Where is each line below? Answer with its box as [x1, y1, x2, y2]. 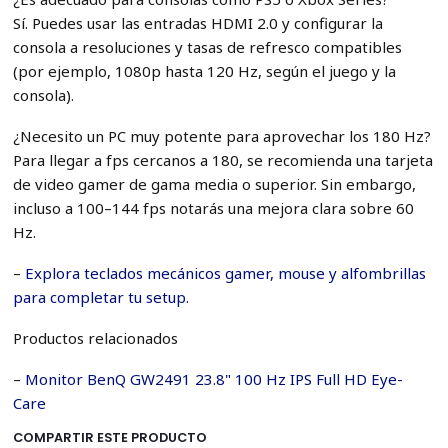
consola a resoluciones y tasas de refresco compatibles [12, 37, 402, 58]
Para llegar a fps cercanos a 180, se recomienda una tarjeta [12, 150, 433, 171]
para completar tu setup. [12, 287, 189, 308]
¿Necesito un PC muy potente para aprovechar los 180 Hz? [12, 126, 431, 147]
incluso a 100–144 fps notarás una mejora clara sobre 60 [12, 198, 414, 219]
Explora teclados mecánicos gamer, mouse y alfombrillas [24, 263, 426, 284]
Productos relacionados [12, 328, 178, 348]
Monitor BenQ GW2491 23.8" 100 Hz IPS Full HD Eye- [24, 368, 403, 389]
